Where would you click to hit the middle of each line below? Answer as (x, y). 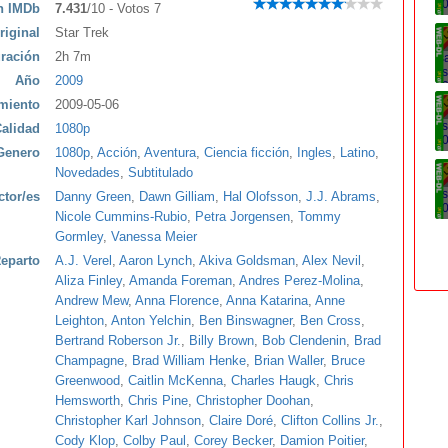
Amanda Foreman (180, 280)
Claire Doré (241, 420)
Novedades (87, 172)
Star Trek (82, 32)
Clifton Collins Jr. (330, 420)
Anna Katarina (267, 300)
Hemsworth (87, 400)
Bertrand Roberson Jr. (118, 340)
